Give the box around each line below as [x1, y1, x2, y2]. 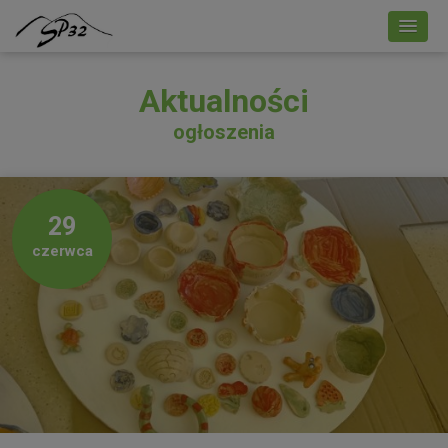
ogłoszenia [173, 120, 275, 144]
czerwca [31, 242, 93, 260]
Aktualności [139, 82, 309, 120]
